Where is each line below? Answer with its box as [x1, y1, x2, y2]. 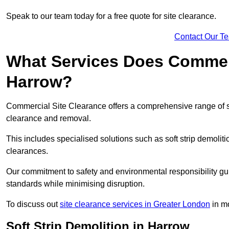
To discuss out [6, 199, 60, 209]
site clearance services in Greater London [60, 199, 210, 209]
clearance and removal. [6, 113, 91, 123]
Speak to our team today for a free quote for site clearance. [6, 11, 216, 20]
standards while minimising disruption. [6, 179, 145, 188]
